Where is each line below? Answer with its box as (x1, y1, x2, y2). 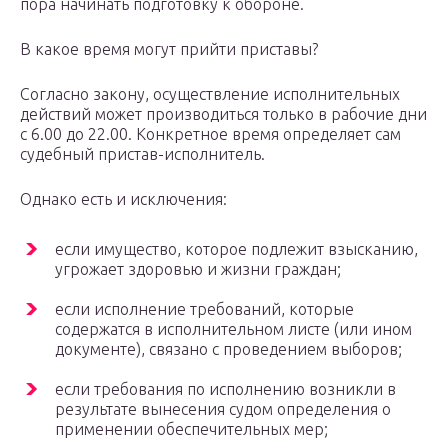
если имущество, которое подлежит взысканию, (55, 240, 418, 259)
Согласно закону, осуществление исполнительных (20, 85, 400, 104)
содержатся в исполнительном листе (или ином (55, 320, 412, 339)
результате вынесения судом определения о (55, 400, 391, 419)
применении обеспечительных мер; (55, 420, 328, 439)
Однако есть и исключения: (20, 190, 227, 209)
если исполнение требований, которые (55, 300, 354, 319)
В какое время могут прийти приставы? (20, 40, 318, 59)
